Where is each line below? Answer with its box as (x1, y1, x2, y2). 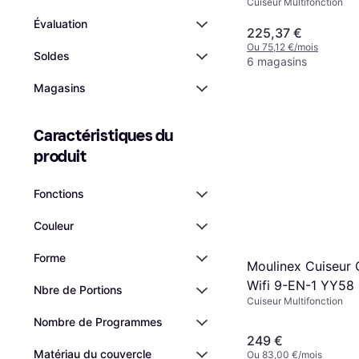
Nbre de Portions (34, 283, 123, 296)
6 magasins (247, 54, 307, 68)
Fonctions (34, 187, 84, 200)
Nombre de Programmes (34, 315, 163, 329)
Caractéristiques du (34, 126, 174, 145)
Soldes (34, 49, 70, 63)
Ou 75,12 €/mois (247, 40, 318, 53)
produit (34, 147, 87, 166)
